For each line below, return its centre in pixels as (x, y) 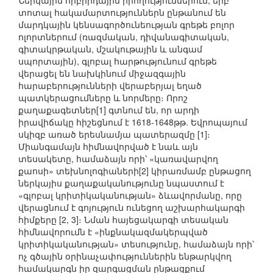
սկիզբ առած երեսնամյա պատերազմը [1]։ (114, 134)
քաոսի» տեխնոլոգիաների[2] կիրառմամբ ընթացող (135, 171)
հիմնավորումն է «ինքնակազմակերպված (113, 232)
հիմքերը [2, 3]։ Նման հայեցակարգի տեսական (123, 220)
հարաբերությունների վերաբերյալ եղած (110, 86)
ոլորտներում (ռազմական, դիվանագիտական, (124, 37)
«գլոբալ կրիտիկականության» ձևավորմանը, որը (130, 195)
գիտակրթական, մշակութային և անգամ (110, 49)
